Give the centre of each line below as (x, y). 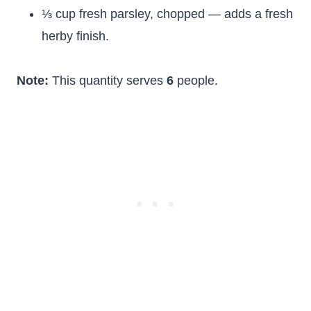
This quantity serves (108, 81)
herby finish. (75, 36)
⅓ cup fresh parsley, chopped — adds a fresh (167, 14)
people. (196, 81)
